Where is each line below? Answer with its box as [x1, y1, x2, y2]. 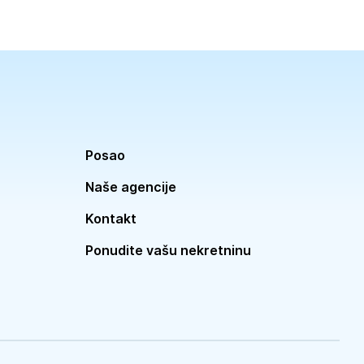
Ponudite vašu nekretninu [84, 242, 251, 258]
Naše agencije [84, 179, 176, 195]
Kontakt [84, 210, 136, 227]
